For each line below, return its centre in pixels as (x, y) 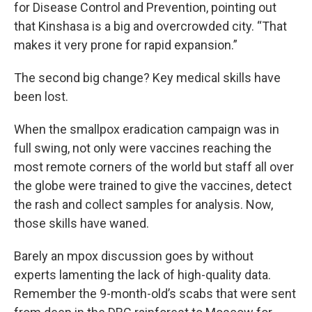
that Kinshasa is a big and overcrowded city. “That (150, 26)
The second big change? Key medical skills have (147, 78)
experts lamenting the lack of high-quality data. (142, 275)
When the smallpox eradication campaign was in (147, 129)
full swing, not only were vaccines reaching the (143, 148)
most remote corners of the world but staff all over (154, 167)
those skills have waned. (81, 223)
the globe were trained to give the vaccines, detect (153, 186)
